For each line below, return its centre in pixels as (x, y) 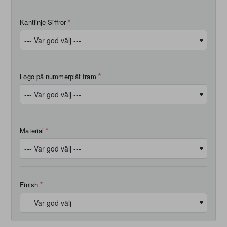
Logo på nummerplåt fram (58, 76)
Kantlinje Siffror (43, 22)
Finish (29, 184)
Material (32, 130)
